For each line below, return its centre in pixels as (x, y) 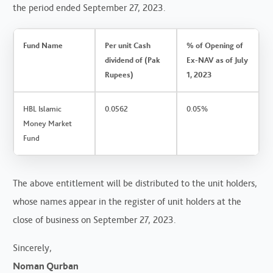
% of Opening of (215, 45)
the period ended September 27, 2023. (90, 7)
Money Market (48, 123)
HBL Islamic (43, 108)
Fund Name (43, 45)
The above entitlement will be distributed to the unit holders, (135, 183)
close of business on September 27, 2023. (95, 219)
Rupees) (119, 74)
